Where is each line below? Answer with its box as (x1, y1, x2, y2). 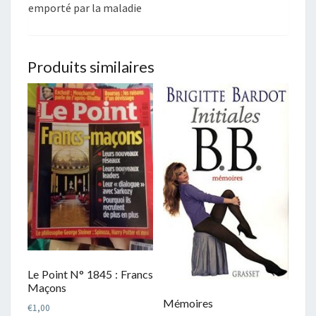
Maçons (28, 281, 66, 295)
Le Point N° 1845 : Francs (28, 267, 153, 281)
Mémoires (163, 296, 214, 310)
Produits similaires (28, 57, 154, 77)
